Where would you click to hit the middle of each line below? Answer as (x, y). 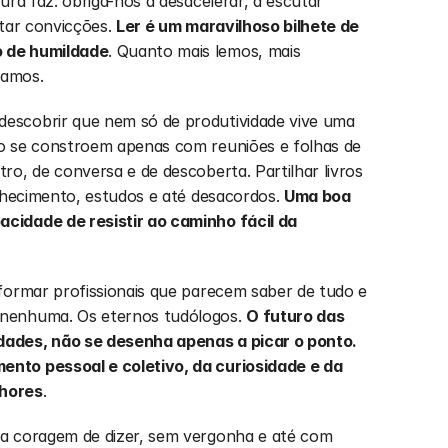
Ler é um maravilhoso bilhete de (238, 26)
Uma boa (317, 196)
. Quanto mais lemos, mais (204, 51)
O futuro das (295, 316)
